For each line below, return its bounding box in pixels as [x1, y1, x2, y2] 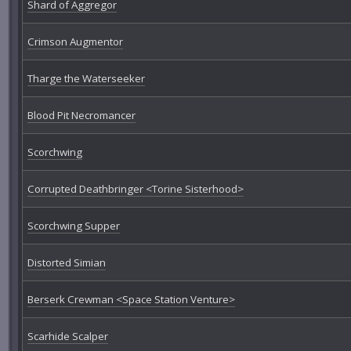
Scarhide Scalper [27, 329, 108, 344]
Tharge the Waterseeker [27, 71, 145, 86]
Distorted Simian [27, 255, 106, 270]
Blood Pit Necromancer [27, 108, 136, 123]
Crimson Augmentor [27, 34, 123, 49]
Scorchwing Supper [27, 219, 120, 233]
